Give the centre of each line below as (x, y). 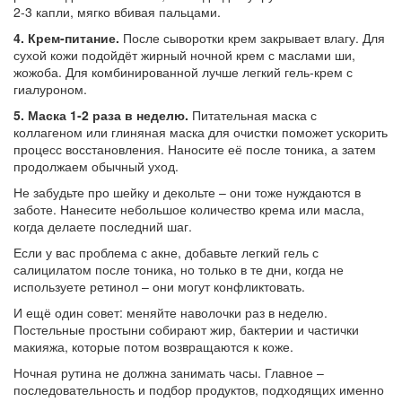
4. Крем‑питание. (66, 38)
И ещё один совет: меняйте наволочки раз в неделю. (170, 313)
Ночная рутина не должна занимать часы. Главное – (169, 373)
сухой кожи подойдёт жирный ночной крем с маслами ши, (184, 55)
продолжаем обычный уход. (96, 166)
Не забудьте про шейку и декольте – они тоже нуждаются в (187, 192)
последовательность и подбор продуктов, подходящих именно (199, 390)
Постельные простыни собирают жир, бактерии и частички (186, 330)
